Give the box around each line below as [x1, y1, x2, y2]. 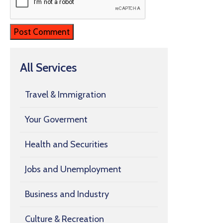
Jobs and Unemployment [25, 164, 121, 175]
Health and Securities [25, 139, 108, 150]
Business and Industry [25, 189, 109, 200]
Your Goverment [25, 114, 88, 125]
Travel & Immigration [25, 89, 106, 100]
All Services [20, 60, 77, 75]
